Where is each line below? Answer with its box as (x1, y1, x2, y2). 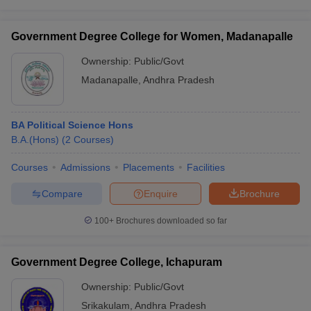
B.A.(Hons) (11, 134, 59, 145)
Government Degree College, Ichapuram (11, 256, 222, 268)
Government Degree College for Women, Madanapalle (11, 31, 293, 42)
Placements (123, 162, 174, 173)
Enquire (144, 187, 178, 199)
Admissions (60, 162, 110, 173)
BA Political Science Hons (11, 119, 133, 131)
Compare (41, 187, 83, 199)
